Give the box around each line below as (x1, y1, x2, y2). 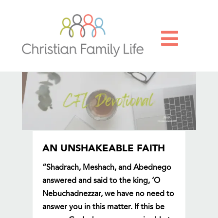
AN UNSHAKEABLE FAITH (42, 144, 165, 154)
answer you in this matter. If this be (42, 203, 165, 212)
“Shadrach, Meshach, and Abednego (42, 164, 172, 172)
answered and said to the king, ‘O (42, 177, 161, 185)
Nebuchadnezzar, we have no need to (42, 190, 175, 199)
